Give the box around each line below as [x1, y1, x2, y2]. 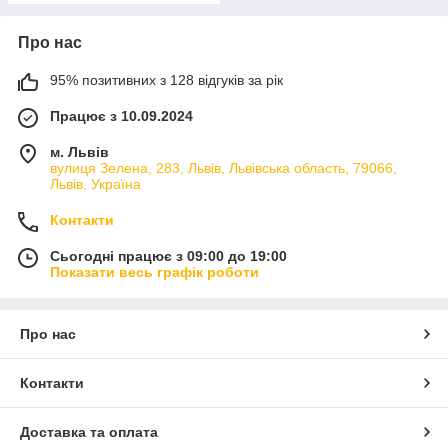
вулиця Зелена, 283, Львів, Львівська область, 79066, [50, 160, 397, 176]
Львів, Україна [50, 176, 141, 192]
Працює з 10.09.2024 [50, 108, 193, 124]
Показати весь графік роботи [50, 264, 259, 280]
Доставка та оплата [20, 424, 158, 440]
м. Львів [50, 144, 109, 160]
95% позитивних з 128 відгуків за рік [50, 72, 283, 88]
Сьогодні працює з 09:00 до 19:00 [50, 248, 287, 264]
